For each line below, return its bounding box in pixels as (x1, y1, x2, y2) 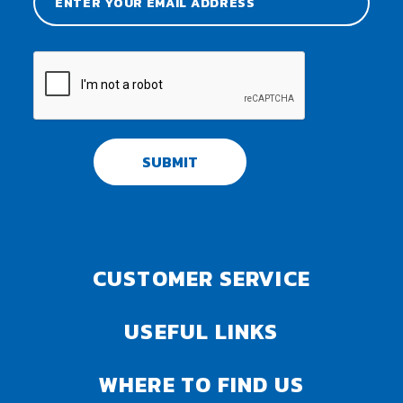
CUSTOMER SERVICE (92, 263, 311, 295)
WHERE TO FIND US (98, 369, 305, 401)
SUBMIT (142, 151, 198, 174)
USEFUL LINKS (124, 316, 279, 348)
